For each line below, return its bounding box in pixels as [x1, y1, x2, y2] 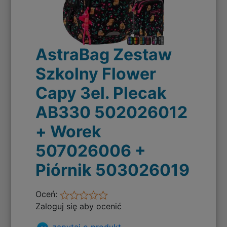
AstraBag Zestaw [35, 45, 172, 65]
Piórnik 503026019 [35, 160, 190, 180]
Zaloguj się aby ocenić [35, 201, 122, 212]
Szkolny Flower [35, 64, 157, 84]
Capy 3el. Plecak [35, 83, 167, 103]
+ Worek [35, 122, 102, 142]
